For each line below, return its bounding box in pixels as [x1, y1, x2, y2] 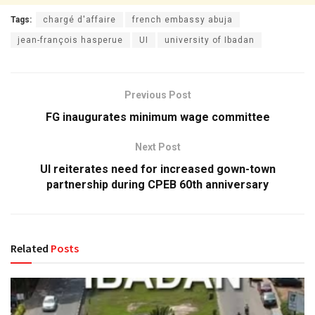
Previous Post [124, 89, 191, 101]
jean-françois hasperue [18, 35, 123, 46]
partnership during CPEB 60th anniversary [46, 178, 269, 192]
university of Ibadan [165, 35, 255, 46]
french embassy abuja [132, 15, 233, 25]
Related [11, 241, 49, 256]
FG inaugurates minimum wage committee [45, 110, 270, 124]
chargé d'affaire [43, 15, 116, 25]
